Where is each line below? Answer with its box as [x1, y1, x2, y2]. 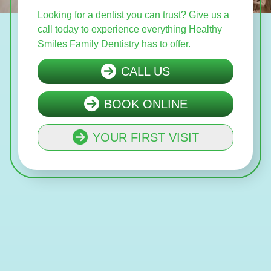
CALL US [121, 64, 170, 78]
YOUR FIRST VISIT [92, 130, 199, 144]
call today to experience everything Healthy [38, 24, 222, 34]
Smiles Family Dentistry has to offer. [38, 38, 191, 49]
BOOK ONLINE [103, 97, 188, 111]
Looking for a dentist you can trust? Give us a [38, 9, 229, 20]
